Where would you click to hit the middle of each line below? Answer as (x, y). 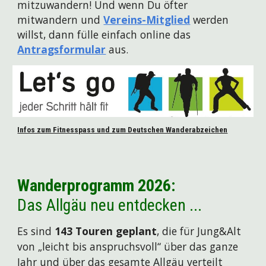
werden (210, 20)
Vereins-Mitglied (147, 20)
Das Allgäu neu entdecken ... (110, 205)
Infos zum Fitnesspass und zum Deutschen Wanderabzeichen (123, 130)
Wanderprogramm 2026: (96, 186)
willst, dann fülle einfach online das (104, 34)
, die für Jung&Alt (199, 231)
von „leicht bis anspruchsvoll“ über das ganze (128, 247)
